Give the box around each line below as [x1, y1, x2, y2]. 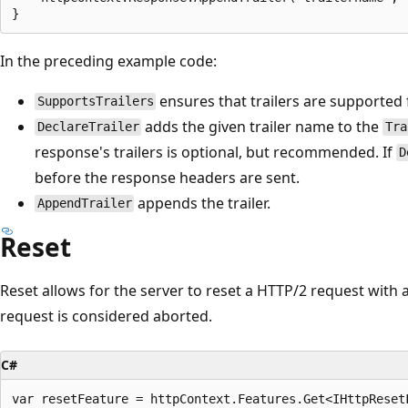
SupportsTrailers [36, 94, 154, 109]
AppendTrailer [36, 196, 132, 211]
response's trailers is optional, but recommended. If [35, 141, 396, 162]
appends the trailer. [134, 192, 271, 213]
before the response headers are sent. [35, 167, 300, 188]
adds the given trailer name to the [141, 116, 383, 137]
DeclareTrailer [36, 119, 139, 135]
